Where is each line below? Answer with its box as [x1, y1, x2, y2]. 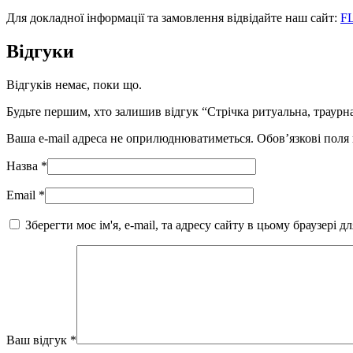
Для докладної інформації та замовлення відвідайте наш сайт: [6, 10, 340, 24]
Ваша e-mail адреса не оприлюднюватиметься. [6, 131, 254, 145]
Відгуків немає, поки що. [6, 77, 142, 91]
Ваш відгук [6, 333, 70, 347]
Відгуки [6, 40, 74, 61]
